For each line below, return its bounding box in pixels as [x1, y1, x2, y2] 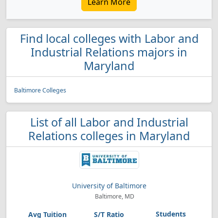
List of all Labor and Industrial [30, 114, 188, 130]
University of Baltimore [72, 181, 146, 190]
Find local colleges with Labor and [19, 31, 199, 46]
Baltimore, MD [93, 192, 134, 200]
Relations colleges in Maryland [28, 128, 190, 144]
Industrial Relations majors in [31, 44, 187, 60]
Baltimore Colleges [14, 86, 66, 94]
